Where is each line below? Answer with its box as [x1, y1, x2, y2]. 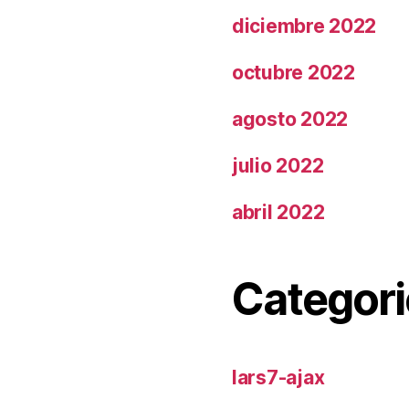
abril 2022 [232, 200, 325, 224]
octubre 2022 [232, 60, 355, 84]
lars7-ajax [232, 365, 325, 389]
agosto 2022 [232, 107, 349, 131]
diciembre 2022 [232, 14, 377, 37]
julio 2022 [232, 153, 324, 177]
